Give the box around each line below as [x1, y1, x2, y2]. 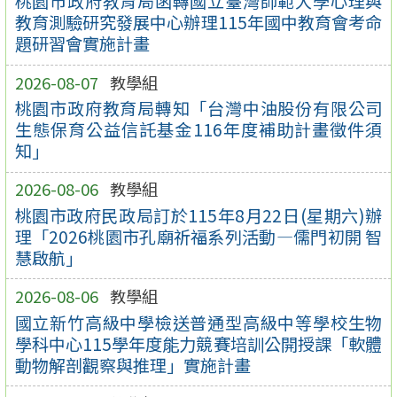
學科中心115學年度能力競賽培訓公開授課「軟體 [14, 331, 383, 356]
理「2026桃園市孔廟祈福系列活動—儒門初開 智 [14, 223, 383, 249]
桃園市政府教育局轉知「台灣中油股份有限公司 [14, 96, 383, 121]
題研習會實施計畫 [14, 31, 150, 57]
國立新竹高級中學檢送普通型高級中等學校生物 [14, 309, 383, 335]
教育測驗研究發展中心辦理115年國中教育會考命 [14, 10, 383, 35]
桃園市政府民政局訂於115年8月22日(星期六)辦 [14, 202, 383, 228]
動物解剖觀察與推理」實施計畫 [14, 352, 251, 378]
